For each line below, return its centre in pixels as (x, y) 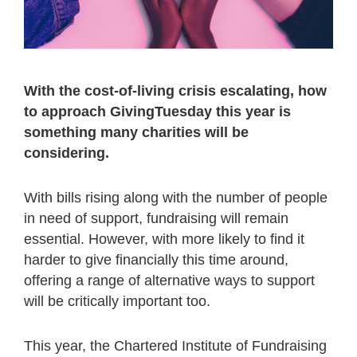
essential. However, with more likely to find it (164, 239)
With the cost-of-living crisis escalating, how (175, 91)
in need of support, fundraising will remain (156, 219)
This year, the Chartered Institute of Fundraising (175, 346)
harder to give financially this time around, (156, 260)
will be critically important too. (117, 302)
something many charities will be (136, 133)
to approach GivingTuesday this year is (157, 112)
